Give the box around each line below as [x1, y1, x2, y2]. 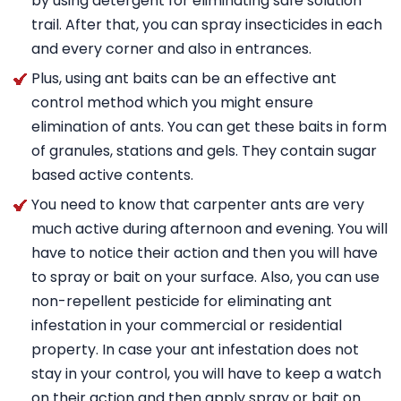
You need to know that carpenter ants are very [31, 194, 364, 215]
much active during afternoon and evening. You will [31, 218, 388, 239]
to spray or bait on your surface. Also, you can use [31, 267, 380, 287]
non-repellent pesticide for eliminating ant [31, 291, 332, 311]
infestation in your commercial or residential [31, 315, 342, 336]
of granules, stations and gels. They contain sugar [31, 141, 377, 161]
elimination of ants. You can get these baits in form [31, 116, 387, 137]
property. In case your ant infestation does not [31, 339, 359, 360]
